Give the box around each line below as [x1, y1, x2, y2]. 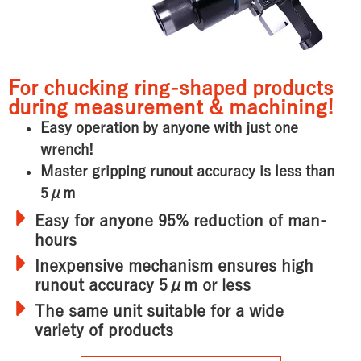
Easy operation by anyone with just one [40, 120, 298, 137]
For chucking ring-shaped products [8, 77, 334, 100]
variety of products [35, 322, 173, 340]
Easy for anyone [35, 212, 158, 230]
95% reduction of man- [158, 212, 327, 230]
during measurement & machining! [8, 97, 334, 119]
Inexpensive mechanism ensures [35, 257, 281, 276]
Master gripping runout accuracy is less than [40, 164, 334, 180]
